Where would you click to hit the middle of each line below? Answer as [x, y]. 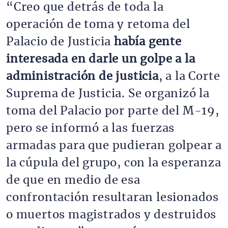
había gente [146, 42]
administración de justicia [82, 76]
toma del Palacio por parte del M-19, [113, 111]
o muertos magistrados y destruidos [111, 215]
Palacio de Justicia [59, 42]
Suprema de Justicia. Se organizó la [108, 94]
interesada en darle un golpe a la [101, 59]
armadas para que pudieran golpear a [114, 146]
